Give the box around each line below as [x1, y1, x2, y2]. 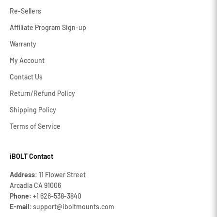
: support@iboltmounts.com [29, 202, 114, 211]
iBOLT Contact [10, 152, 53, 160]
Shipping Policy [10, 106, 56, 114]
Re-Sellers [10, 7, 41, 15]
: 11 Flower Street [35, 170, 86, 179]
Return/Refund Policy [10, 89, 75, 97]
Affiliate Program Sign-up [10, 23, 86, 31]
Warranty [10, 40, 36, 48]
